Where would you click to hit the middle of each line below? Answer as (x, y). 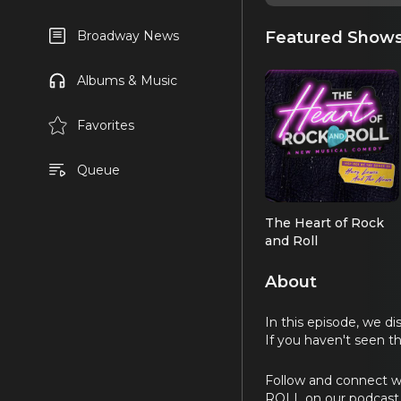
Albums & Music (127, 81)
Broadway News (128, 36)
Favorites (105, 125)
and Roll (291, 240)
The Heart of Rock (324, 222)
